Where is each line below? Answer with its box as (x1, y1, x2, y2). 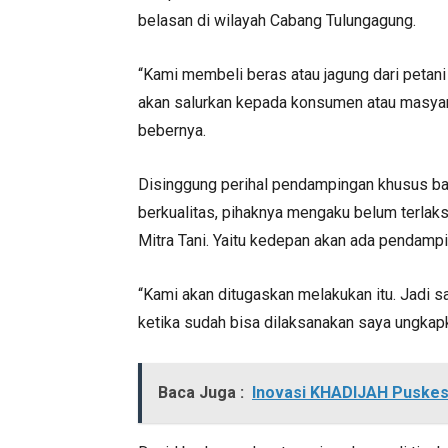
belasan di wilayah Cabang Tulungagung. (138, 11, 416, 30)
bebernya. (138, 121, 206, 140)
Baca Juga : (158, 383, 244, 402)
